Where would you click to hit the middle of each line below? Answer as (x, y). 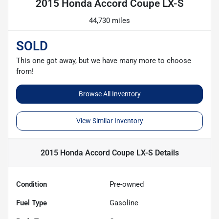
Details (166, 153)
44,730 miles (109, 20)
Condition (32, 184)
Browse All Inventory (109, 94)
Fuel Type (32, 203)
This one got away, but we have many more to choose (104, 60)
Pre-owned (127, 184)
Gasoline (124, 203)
